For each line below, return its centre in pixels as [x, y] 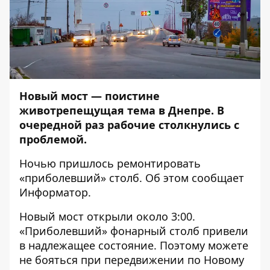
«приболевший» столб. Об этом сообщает [132, 178]
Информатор [54, 192]
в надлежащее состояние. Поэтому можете [134, 245]
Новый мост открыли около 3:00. [107, 216]
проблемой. [53, 139]
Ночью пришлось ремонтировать [110, 163]
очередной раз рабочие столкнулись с [129, 125]
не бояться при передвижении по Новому [132, 260]
